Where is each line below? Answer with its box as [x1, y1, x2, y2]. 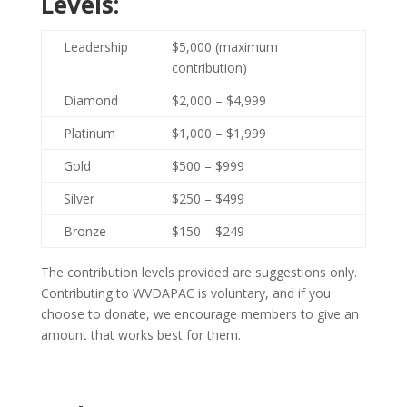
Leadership [63, 37, 128, 55]
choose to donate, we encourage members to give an [40, 304, 359, 323]
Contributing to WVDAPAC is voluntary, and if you [40, 283, 331, 302]
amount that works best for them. [40, 325, 241, 343]
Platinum [63, 124, 115, 142]
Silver [63, 189, 94, 207]
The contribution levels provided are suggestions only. [40, 263, 357, 281]
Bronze [63, 222, 106, 240]
